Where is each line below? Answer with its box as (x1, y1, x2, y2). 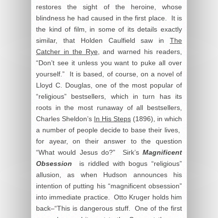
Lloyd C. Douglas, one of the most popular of (36, 81, 182, 90)
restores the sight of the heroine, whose (36, 3, 182, 11)
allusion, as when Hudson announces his (36, 171, 182, 179)
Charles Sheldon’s (36, 115, 94, 123)
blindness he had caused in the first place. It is (36, 14, 182, 22)
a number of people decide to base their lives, (36, 126, 182, 134)
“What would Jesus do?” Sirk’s (36, 148, 143, 157)
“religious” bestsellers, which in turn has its (36, 92, 182, 101)
